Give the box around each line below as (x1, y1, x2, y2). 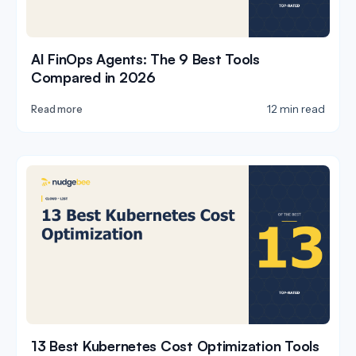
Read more (31, 103, 83, 115)
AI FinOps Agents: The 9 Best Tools (31, 49, 260, 68)
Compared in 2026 (31, 68, 156, 86)
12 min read (267, 102, 325, 115)
